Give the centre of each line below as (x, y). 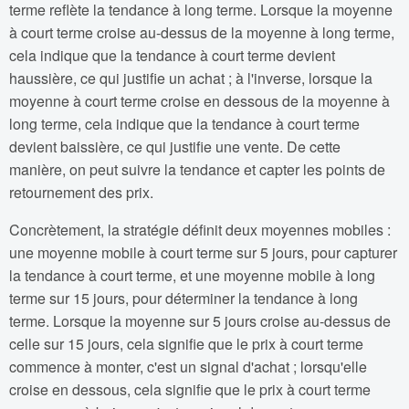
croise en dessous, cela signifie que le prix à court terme (190, 390)
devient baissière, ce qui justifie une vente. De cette (175, 147)
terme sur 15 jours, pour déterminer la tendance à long (184, 299)
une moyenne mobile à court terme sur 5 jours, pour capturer (203, 253)
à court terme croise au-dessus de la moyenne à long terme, (202, 33)
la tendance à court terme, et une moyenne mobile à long (192, 276)
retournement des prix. (81, 193)
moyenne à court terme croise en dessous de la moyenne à (199, 101)
